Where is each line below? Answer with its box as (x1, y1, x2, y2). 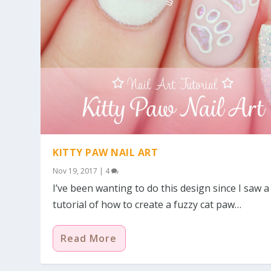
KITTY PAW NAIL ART (53, 146, 158, 160)
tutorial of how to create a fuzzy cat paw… (53, 198, 242, 212)
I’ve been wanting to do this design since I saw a (53, 181, 270, 195)
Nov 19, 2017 (53, 166, 98, 177)
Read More (60, 232, 117, 246)
